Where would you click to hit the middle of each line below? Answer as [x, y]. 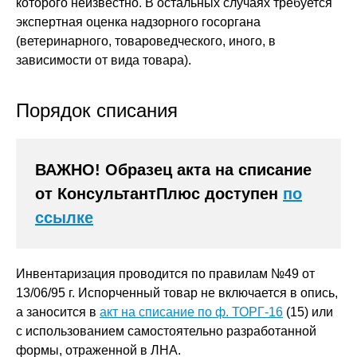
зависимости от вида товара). [104, 60]
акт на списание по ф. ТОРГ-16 [191, 312]
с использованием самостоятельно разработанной [166, 331]
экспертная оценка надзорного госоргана [138, 22]
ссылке [64, 218]
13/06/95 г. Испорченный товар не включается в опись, [177, 293]
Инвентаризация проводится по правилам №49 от [165, 274]
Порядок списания [97, 110]
